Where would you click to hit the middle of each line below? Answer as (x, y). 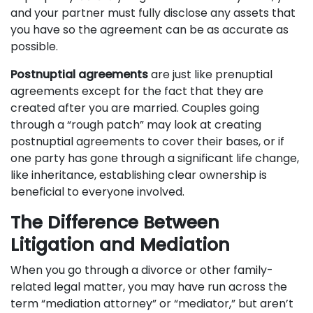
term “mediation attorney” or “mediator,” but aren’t (152, 304)
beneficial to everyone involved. (97, 192)
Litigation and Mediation (120, 245)
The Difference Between (115, 223)
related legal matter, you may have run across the (149, 287)
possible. (34, 46)
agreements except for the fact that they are (137, 91)
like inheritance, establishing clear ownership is (139, 175)
